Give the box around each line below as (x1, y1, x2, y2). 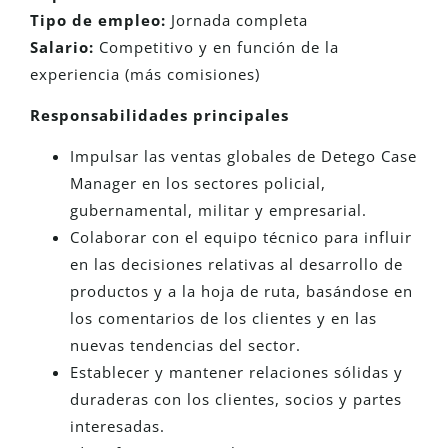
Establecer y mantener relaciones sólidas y (70, 362, 403, 383)
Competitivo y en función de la (94, 36, 339, 57)
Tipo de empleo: (30, 9, 166, 30)
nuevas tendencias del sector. (70, 335, 301, 356)
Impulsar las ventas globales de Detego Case (70, 146, 417, 167)
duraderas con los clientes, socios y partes (70, 389, 402, 410)
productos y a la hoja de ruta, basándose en (70, 281, 413, 302)
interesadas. (70, 416, 165, 437)
